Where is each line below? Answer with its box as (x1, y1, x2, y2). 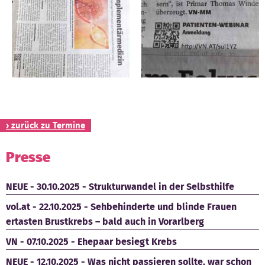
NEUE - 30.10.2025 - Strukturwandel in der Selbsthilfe (6, 179, 234, 193)
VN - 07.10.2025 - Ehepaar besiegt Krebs (6, 234, 177, 248)
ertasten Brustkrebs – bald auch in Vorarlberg (6, 214, 204, 228)
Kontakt (9, 12, 37, 24)
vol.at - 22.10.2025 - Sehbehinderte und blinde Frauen (6, 199, 237, 214)
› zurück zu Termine (6, 119, 85, 132)
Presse (6, 147, 50, 167)
